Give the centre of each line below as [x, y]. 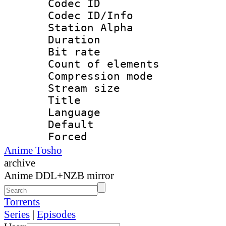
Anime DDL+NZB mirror [59, 175]
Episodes [56, 214]
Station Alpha [91, 27]
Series [17, 214]
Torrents [22, 202]
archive [20, 163]
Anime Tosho [33, 150]
